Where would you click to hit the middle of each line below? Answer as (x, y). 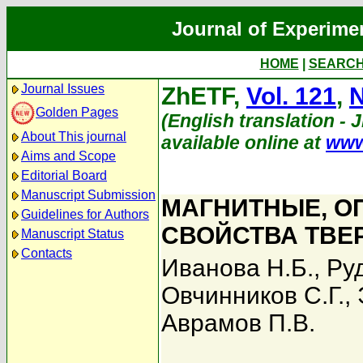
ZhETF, (204, 96)
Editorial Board (64, 175)
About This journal (74, 137)
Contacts (47, 253)
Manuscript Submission (88, 195)
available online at (243, 143)
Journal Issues (63, 89)
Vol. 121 (291, 96)
